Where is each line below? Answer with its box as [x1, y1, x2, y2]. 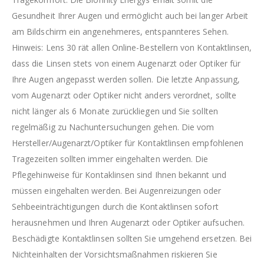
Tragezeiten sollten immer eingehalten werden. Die [12, 153, 209, 165]
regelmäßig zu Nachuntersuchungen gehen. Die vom [12, 121, 214, 133]
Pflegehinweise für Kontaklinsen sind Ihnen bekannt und [12, 169, 226, 181]
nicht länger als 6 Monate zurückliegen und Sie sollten [12, 105, 218, 117]
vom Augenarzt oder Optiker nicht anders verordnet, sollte [12, 90, 236, 101]
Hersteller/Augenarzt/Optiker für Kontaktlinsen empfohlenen [12, 137, 244, 149]
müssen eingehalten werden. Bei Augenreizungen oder [12, 185, 222, 197]
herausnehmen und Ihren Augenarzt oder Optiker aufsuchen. [12, 217, 245, 229]
